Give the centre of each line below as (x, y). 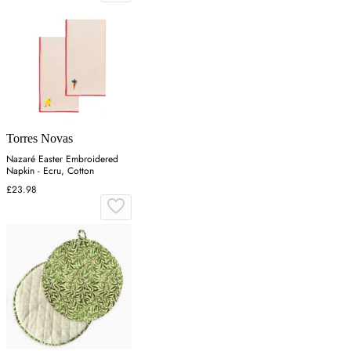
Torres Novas (40, 139)
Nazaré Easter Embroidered (62, 159)
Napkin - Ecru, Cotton (50, 171)
